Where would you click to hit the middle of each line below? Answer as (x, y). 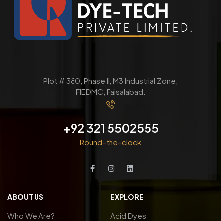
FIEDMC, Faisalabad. (110, 91)
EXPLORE (127, 197)
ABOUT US (25, 197)
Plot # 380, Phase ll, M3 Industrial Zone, (110, 80)
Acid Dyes (128, 215)
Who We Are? (31, 215)
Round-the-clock (110, 142)
